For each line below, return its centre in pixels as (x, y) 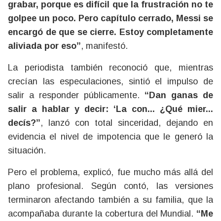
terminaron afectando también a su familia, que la (110, 200)
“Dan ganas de (179, 95)
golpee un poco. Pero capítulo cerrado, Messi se (110, 18)
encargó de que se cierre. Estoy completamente (110, 32)
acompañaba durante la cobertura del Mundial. (102, 214)
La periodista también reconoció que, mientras (110, 68)
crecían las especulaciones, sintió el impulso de (110, 81)
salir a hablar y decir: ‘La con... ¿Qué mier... (110, 109)
